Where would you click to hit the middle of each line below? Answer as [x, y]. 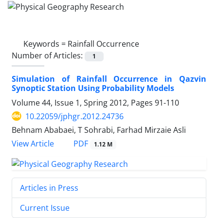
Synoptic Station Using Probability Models [93, 88]
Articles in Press [49, 188]
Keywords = [45, 44]
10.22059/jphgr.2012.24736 [74, 116]
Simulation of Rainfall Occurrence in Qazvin [109, 79]
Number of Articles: [48, 55]
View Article [33, 144]
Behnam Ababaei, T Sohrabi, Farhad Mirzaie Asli [99, 130]
